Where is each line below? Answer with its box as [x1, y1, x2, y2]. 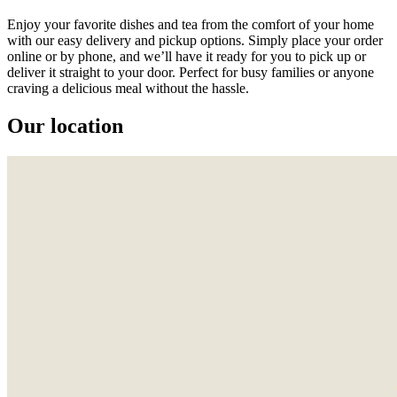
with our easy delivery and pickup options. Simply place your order [7, 32, 383, 48]
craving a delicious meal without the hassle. [7, 80, 249, 96]
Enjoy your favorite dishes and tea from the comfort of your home [7, 16, 374, 32]
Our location [7, 113, 123, 137]
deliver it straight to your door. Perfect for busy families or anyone [7, 64, 374, 80]
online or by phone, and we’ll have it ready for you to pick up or [7, 48, 366, 64]
